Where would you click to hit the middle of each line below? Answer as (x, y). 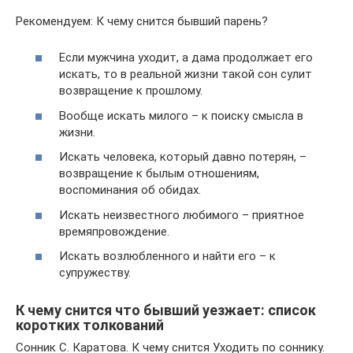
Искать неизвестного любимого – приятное (182, 215)
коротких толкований (90, 325)
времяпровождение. (114, 231)
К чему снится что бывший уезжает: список (166, 310)
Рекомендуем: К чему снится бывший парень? (142, 21)
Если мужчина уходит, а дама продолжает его (186, 58)
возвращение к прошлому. (131, 91)
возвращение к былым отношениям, (159, 174)
